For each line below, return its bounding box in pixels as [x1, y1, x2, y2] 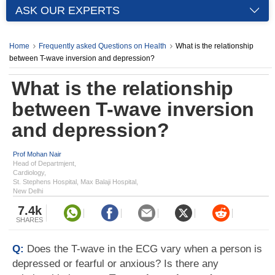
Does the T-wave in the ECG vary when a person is [27, 243, 262, 255]
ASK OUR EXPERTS [15, 4, 120, 17]
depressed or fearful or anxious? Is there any [12, 258, 219, 269]
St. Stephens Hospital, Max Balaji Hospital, [13, 178, 138, 185]
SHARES [16, 216, 43, 223]
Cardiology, [13, 169, 46, 176]
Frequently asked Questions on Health [39, 42, 166, 50]
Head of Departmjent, [13, 160, 76, 167]
